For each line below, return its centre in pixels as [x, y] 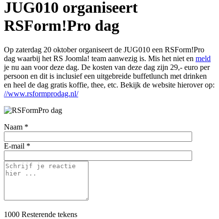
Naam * [16, 127]
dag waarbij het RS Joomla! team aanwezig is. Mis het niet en [100, 58]
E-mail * [17, 146]
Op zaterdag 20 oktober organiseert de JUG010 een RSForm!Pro [104, 49]
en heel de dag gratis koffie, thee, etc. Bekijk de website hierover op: [109, 85]
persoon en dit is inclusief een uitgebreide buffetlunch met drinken [105, 76]
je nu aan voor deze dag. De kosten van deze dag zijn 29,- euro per [107, 67]
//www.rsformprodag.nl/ [41, 93]
